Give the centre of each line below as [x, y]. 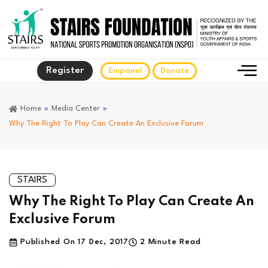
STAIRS [32, 180]
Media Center [76, 109]
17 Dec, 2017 [103, 242]
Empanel [126, 71]
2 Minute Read [170, 242]
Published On [48, 242]
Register [65, 71]
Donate [175, 71]
